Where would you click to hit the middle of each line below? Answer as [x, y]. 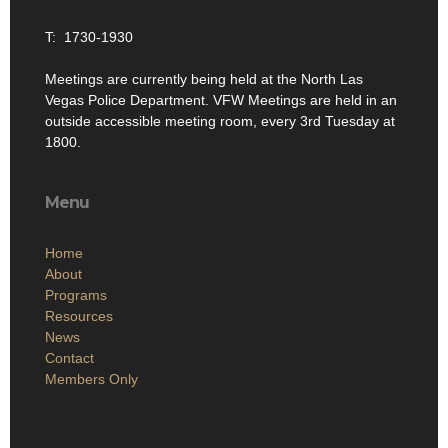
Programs [76, 295]
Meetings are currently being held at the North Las [204, 79]
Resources [79, 316]
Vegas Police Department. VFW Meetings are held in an [221, 100]
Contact [69, 358]
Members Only [91, 379]
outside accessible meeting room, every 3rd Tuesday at [220, 121]
